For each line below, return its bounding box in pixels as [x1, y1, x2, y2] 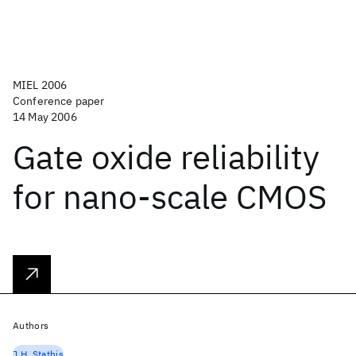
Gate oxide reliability [13, 135, 319, 179]
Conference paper [13, 94, 105, 108]
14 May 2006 [13, 110, 77, 124]
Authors [13, 319, 49, 331]
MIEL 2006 [13, 78, 68, 92]
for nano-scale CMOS [13, 175, 327, 219]
